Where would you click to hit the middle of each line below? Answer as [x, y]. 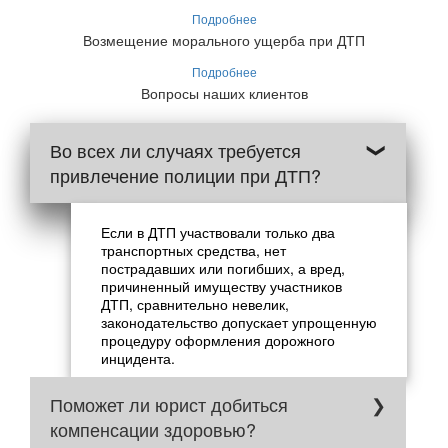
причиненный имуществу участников [221, 285]
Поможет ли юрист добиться [169, 403]
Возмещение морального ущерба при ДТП [224, 39]
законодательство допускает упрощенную [238, 321]
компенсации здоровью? [153, 428]
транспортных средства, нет [193, 249]
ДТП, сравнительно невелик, [194, 303]
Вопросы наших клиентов [224, 92]
